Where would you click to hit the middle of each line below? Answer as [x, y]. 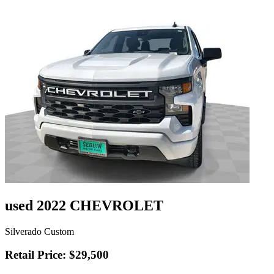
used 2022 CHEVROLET [84, 205]
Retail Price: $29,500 [57, 255]
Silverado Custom [39, 231]
